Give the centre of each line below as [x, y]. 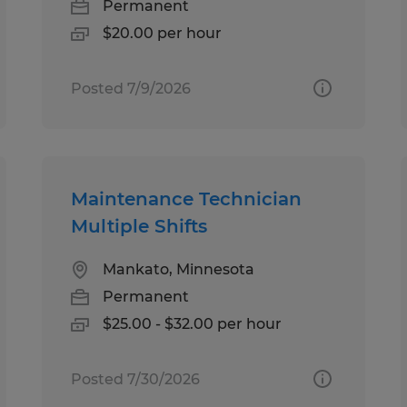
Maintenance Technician [187, 199]
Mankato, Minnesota [179, 269]
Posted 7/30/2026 [136, 379]
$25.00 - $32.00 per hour [193, 323]
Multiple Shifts [139, 226]
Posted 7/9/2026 [131, 88]
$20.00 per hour [163, 33]
